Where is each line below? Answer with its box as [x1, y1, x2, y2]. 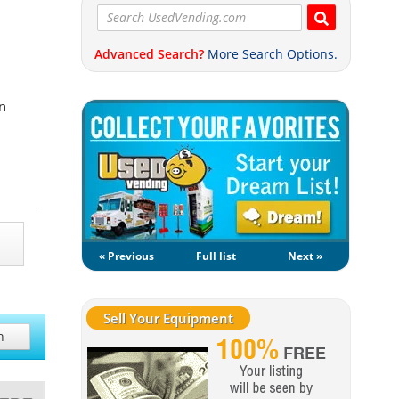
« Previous [99, 248, 154, 264]
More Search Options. [208, 45, 338, 62]
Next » [287, 248, 322, 264]
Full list [195, 248, 236, 264]
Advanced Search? [94, 45, 204, 62]
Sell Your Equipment [103, 309, 233, 327]
